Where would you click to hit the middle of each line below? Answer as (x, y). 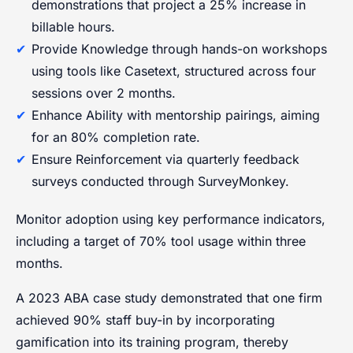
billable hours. (73, 26)
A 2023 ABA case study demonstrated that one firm (169, 297)
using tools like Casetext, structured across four (174, 71)
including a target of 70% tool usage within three (161, 241)
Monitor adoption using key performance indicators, (171, 219)
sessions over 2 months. (104, 93)
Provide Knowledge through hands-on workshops (179, 48)
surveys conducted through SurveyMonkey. (160, 181)
